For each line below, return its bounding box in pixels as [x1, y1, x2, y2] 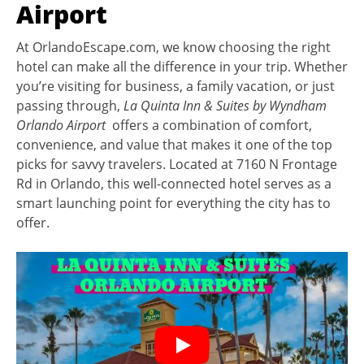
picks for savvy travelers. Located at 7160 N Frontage [16, 155, 337, 173]
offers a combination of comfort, [109, 116, 312, 134]
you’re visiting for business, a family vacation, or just [16, 77, 335, 95]
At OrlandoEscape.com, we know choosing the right [16, 38, 331, 56]
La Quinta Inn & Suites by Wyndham [123, 97, 327, 115]
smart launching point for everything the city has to [16, 194, 331, 212]
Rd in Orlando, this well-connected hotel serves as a [16, 175, 331, 193]
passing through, [16, 97, 123, 115]
